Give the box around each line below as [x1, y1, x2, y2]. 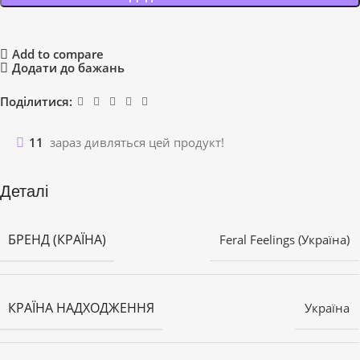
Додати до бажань [11, 59, 125, 76]
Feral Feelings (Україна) [219, 231, 350, 247]
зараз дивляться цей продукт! [50, 133, 224, 150]
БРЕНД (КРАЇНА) [8, 230, 106, 248]
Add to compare [11, 46, 104, 63]
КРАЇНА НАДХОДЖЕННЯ [8, 298, 154, 317]
